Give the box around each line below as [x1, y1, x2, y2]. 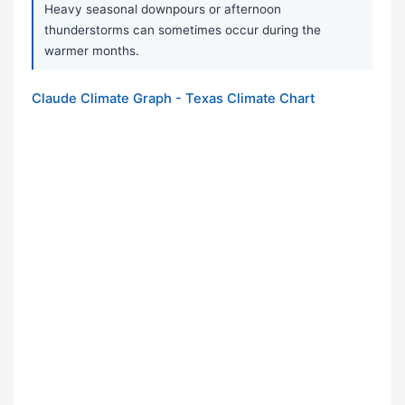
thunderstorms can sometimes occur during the [44, 23, 321, 38]
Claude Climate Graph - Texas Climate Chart [32, 90, 315, 108]
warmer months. [44, 43, 139, 59]
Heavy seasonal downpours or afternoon [44, 2, 281, 17]
